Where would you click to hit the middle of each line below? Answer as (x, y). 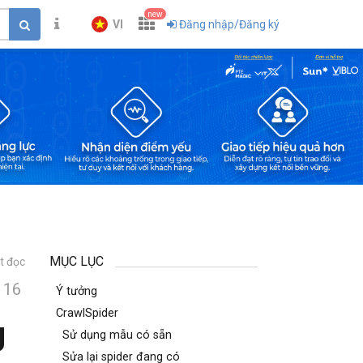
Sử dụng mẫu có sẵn (117, 335)
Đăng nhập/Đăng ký (229, 24)
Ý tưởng (77, 291)
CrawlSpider (87, 313)
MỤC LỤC (77, 261)
